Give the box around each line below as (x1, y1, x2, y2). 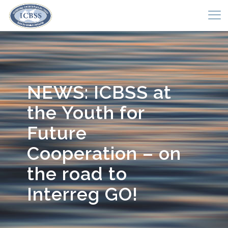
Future (27, 122, 87, 144)
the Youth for (27, 102, 145, 123)
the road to (27, 163, 127, 184)
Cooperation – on (27, 142, 181, 164)
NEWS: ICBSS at (27, 81, 172, 103)
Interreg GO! (27, 183, 138, 205)
